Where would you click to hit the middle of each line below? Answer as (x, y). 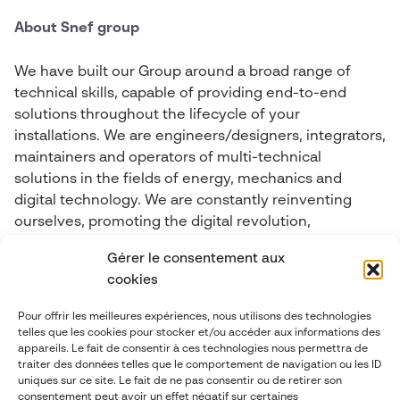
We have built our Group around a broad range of (183, 72)
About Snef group (77, 29)
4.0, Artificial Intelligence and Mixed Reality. (163, 265)
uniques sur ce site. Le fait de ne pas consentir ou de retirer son (180, 381)
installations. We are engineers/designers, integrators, (200, 137)
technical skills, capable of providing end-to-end (180, 94)
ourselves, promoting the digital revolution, (162, 222)
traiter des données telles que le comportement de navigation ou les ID (200, 365)
